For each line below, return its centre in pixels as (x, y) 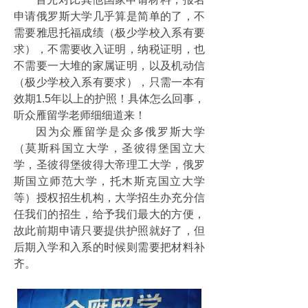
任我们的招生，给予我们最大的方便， (109, 214)
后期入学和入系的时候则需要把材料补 (109, 247)
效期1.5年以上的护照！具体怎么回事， (109, 99)
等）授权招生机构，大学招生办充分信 (109, 198)
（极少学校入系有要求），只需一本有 (109, 82)
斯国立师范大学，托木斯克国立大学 (109, 181)
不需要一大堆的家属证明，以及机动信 (109, 66)
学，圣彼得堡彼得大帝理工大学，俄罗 (109, 165)
